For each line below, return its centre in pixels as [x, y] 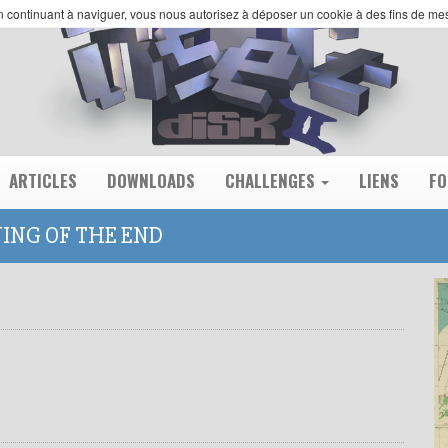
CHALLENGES [272, 180]
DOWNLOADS [151, 180]
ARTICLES [43, 180]
